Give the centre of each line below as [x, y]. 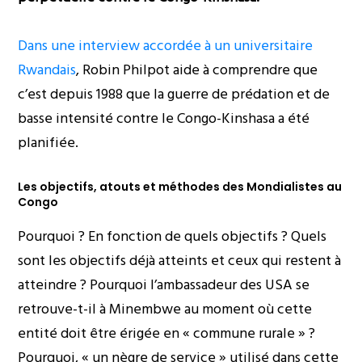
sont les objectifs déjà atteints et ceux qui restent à [180, 261]
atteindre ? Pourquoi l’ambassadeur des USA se [164, 285]
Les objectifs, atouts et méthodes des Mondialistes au [180, 187]
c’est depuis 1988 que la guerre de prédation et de [174, 95]
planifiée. [48, 143]
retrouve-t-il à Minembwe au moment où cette [165, 309]
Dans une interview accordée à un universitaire [166, 46]
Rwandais [47, 70]
